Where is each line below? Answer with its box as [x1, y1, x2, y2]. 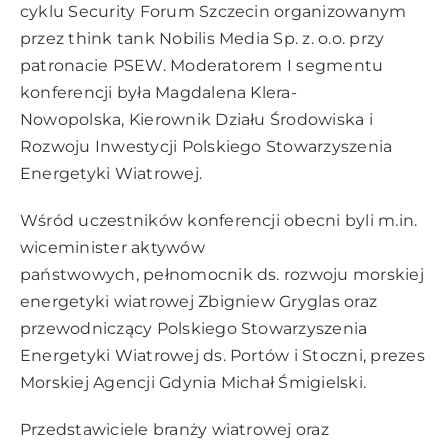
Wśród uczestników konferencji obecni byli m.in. [20, 210, 418, 230]
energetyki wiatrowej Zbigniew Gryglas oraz [20, 291, 378, 311]
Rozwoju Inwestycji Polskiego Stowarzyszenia [20, 136, 393, 156]
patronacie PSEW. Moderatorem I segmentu [20, 55, 384, 75]
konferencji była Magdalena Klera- [20, 82, 297, 102]
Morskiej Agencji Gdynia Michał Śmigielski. [20, 372, 367, 392]
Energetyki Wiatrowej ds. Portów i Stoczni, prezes [20, 345, 425, 365]
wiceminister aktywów [20, 237, 205, 257]
